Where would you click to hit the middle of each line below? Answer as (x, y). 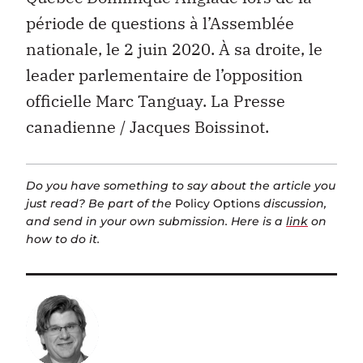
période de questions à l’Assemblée (160, 23)
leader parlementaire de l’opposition (164, 75)
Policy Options (218, 204)
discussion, (293, 204)
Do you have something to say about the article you (181, 186)
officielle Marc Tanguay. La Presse (156, 100)
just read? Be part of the (100, 204)
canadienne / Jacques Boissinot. (147, 126)
